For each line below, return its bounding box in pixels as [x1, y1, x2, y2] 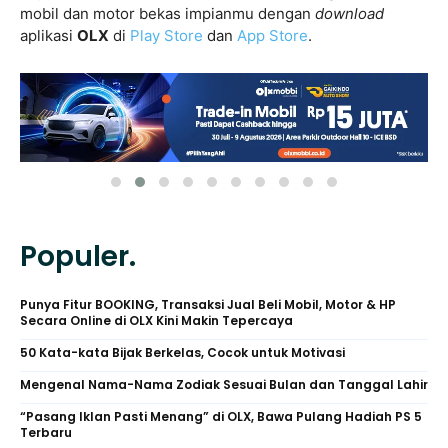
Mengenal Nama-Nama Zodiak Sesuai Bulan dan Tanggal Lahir [20, 376, 428, 394]
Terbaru [20, 424, 72, 442]
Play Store [130, 25, 203, 45]
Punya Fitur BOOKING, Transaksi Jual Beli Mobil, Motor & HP [20, 296, 396, 314]
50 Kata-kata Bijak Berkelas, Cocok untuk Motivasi [20, 344, 345, 362]
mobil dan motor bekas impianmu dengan [20, 3, 311, 23]
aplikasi [20, 25, 77, 45]
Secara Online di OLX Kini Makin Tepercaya [20, 312, 293, 330]
